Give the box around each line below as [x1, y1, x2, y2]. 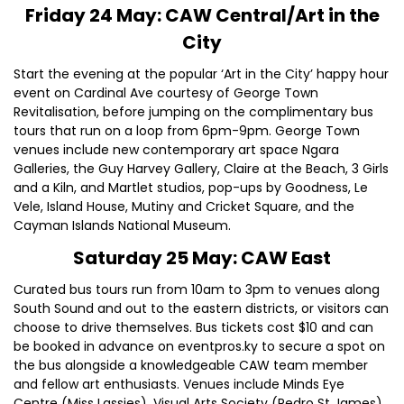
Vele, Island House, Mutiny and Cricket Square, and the [14, 197, 354, 216]
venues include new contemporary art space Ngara [14, 141, 339, 159]
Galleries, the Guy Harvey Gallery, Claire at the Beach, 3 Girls [14, 160, 389, 178]
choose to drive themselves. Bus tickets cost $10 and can [14, 318, 373, 336]
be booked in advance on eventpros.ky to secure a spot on [14, 337, 385, 355]
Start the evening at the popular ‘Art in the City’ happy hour [14, 65, 389, 83]
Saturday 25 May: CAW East [73, 245, 331, 271]
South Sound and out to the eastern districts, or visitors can [14, 299, 389, 317]
